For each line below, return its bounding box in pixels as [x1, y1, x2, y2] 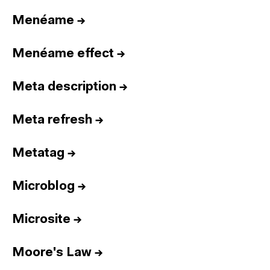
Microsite [12, 213, 71, 226]
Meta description [12, 81, 116, 93]
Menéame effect [12, 48, 114, 60]
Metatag [12, 147, 64, 160]
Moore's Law [12, 246, 92, 259]
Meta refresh [12, 114, 92, 127]
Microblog [12, 180, 75, 193]
